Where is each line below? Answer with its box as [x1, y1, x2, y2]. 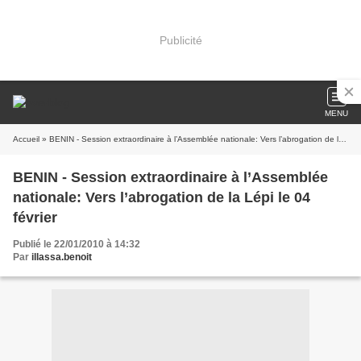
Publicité [159, 33, 202, 47]
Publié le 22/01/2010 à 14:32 [13, 239, 140, 250]
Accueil [13, 135, 39, 143]
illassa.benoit [31, 251, 92, 263]
